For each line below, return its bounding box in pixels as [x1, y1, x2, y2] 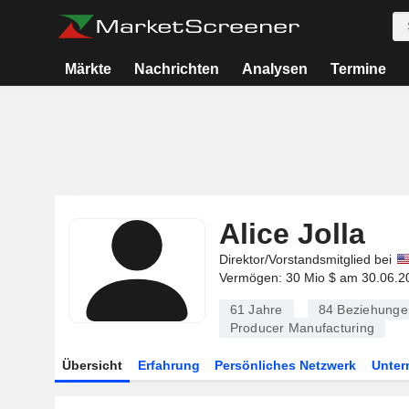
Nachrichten [134, 61, 220, 77]
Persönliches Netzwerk [215, 358, 357, 372]
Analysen [241, 61, 308, 77]
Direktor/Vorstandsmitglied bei [218, 252, 392, 267]
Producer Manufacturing [229, 320, 374, 335]
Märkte [65, 61, 112, 77]
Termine [330, 61, 386, 77]
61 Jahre [229, 302, 283, 317]
